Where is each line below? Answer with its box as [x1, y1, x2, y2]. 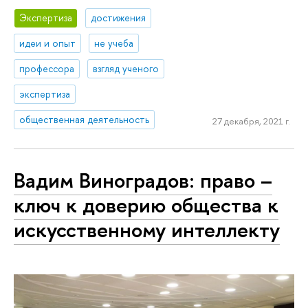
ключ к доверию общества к [14, 190, 278, 220]
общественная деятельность [19, 112, 150, 126]
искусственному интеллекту [14, 215, 280, 245]
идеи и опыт [19, 36, 76, 50]
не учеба [94, 36, 134, 50]
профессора [19, 62, 75, 76]
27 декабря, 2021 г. [212, 115, 290, 128]
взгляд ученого [93, 62, 159, 76]
